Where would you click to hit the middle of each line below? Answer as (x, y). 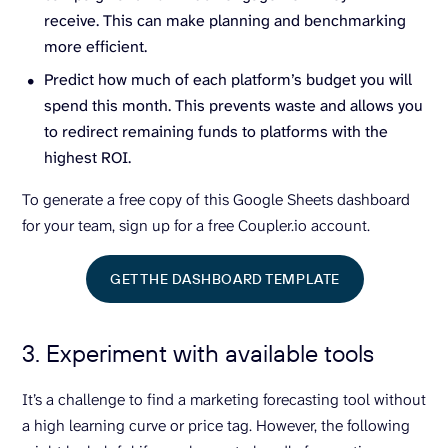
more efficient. (95, 47)
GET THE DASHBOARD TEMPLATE (225, 278)
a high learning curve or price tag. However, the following (216, 426)
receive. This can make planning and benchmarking (225, 21)
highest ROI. (87, 158)
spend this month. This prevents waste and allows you (233, 106)
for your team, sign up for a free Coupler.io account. (196, 226)
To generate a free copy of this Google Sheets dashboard (216, 200)
